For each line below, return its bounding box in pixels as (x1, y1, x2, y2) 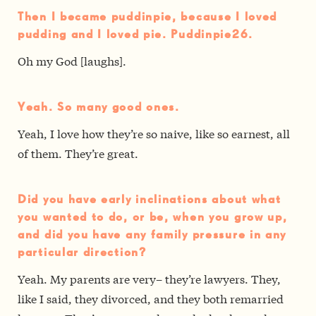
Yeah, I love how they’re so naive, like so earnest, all (18, 125, 290, 142)
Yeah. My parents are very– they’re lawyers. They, (18, 270, 281, 287)
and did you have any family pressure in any (18, 229, 287, 242)
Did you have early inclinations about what (18, 194, 281, 207)
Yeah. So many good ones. (18, 102, 180, 114)
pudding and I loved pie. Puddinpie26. (18, 29, 253, 42)
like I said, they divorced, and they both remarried (18, 290, 284, 307)
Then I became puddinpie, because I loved (18, 11, 278, 24)
